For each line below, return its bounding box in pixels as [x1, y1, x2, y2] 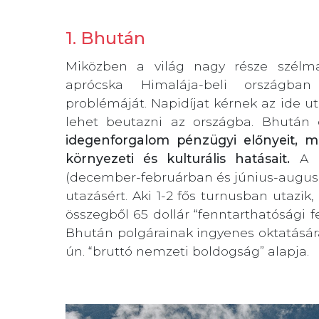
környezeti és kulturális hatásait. [66, 151, 291, 167]
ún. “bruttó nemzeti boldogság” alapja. [66, 244, 309, 259]
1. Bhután [66, 28, 145, 49]
